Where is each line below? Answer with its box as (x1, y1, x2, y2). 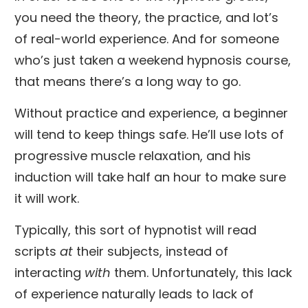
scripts (14, 242, 60, 260)
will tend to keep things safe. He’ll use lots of (14, 125, 284, 143)
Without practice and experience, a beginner (14, 104, 288, 122)
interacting (14, 263, 85, 281)
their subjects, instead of (76, 242, 228, 260)
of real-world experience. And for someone (14, 30, 279, 47)
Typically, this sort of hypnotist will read (14, 221, 256, 239)
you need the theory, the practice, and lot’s (14, 8, 278, 26)
